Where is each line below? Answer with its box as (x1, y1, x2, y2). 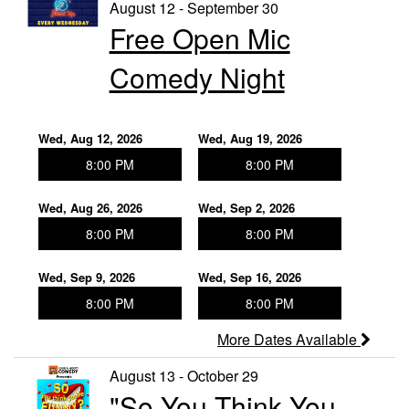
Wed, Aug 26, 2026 (38, 199, 142, 217)
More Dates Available (217, 329, 361, 351)
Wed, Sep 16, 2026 (197, 268, 301, 287)
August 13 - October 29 (109, 365, 258, 387)
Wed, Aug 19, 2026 (197, 130, 302, 148)
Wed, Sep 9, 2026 (38, 268, 135, 287)
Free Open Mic (109, 18, 290, 58)
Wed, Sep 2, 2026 (197, 199, 295, 217)
